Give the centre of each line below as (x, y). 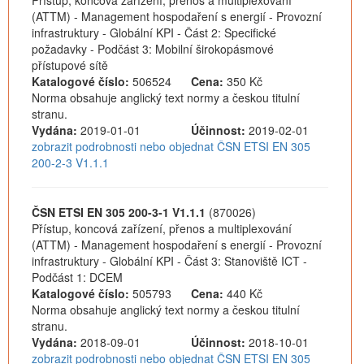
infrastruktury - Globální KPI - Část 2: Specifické (154, 32)
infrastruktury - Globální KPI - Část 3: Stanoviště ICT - (169, 261)
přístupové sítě (70, 65)
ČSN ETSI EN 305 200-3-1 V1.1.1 (119, 212)
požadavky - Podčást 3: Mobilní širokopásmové (153, 49)
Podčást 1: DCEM (77, 277)
